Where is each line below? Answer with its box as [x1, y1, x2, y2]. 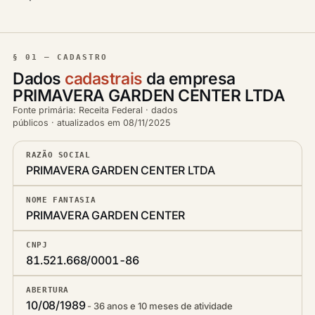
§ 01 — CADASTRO [13, 53, 108, 62]
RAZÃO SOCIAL [26, 150, 91, 159]
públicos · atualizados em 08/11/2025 [13, 117, 170, 128]
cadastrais [65, 69, 143, 89]
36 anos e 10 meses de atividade [94, 300, 233, 311]
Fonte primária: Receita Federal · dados [13, 105, 178, 115]
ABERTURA [26, 285, 70, 294]
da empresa [142, 69, 236, 89]
